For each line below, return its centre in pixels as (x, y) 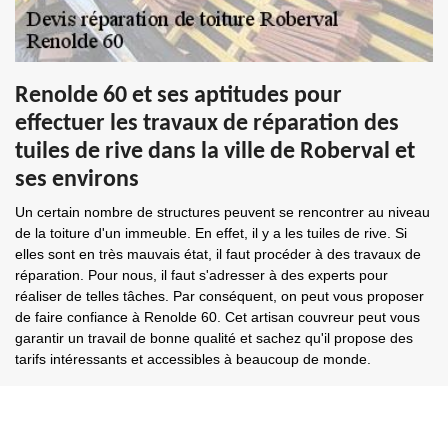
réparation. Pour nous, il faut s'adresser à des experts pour (201, 275)
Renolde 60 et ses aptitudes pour (178, 96)
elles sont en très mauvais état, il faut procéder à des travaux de (218, 254)
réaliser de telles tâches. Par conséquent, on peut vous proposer (219, 296)
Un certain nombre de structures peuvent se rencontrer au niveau (222, 212)
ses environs (77, 180)
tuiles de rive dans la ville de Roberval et (215, 152)
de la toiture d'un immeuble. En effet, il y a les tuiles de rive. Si (211, 233)
